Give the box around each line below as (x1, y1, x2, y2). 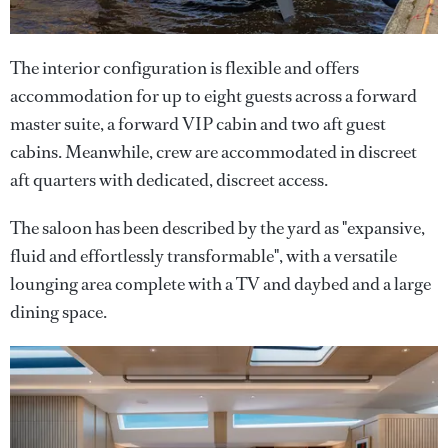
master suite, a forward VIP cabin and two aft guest (10, 111, 386, 136)
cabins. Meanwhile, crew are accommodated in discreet (10, 139, 417, 164)
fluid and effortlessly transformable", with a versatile (10, 243, 397, 268)
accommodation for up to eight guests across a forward (10, 83, 417, 108)
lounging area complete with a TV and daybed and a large (10, 271, 431, 296)
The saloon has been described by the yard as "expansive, (10, 215, 425, 240)
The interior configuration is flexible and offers (10, 55, 359, 80)
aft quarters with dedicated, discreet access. (10, 167, 331, 192)
